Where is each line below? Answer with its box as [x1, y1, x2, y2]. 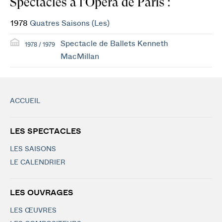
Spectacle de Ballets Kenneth [60, 40, 168, 48]
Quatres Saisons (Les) [30, 19, 110, 27]
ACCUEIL [10, 98, 40, 105]
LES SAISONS [10, 146, 56, 153]
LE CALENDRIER [10, 159, 65, 166]
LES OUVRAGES [10, 189, 73, 197]
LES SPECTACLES [10, 127, 81, 135]
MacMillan [60, 53, 99, 60]
